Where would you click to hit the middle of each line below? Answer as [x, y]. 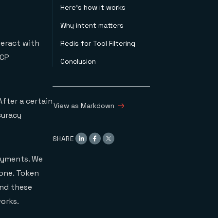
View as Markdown [84, 106]
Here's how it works [93, 7]
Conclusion [78, 61]
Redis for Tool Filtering [98, 43]
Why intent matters [92, 25]
